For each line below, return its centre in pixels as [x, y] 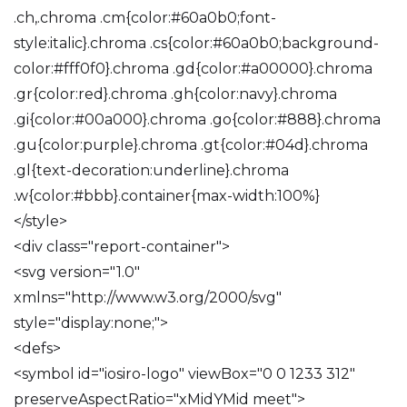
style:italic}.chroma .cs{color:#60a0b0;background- [196, 43]
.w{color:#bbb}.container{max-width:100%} [167, 196]
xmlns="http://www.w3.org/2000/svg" [148, 298]
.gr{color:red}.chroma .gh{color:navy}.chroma [175, 94]
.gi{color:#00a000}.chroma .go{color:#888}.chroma [197, 119]
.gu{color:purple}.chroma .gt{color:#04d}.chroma [191, 145]
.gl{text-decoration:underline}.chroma [151, 170]
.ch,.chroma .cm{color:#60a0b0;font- [145, 18]
